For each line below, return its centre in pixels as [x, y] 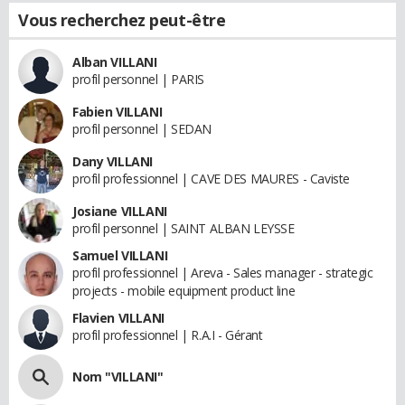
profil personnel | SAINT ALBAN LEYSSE [184, 228]
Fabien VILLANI [118, 112]
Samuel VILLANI [120, 255]
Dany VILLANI [113, 161]
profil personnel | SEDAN [142, 129]
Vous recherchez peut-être [122, 20]
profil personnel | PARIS [138, 79]
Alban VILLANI [115, 62]
